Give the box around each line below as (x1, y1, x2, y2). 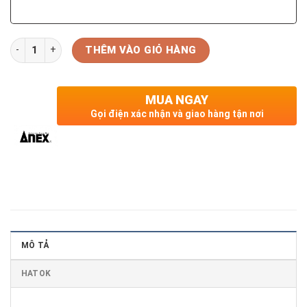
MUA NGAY (145, 93, 208, 108)
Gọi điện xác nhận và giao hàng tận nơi (90, 108, 264, 120)
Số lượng (10, 38, 50, 49)
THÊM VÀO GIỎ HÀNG (85, 43, 197, 56)
